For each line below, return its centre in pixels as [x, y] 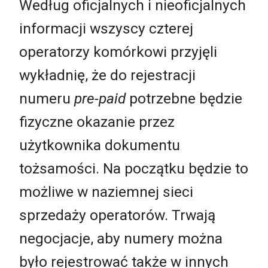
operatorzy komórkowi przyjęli [118, 52]
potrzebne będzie [184, 99]
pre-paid [100, 99]
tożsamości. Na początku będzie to [134, 169]
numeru [47, 99]
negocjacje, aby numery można [121, 239]
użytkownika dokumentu [100, 145]
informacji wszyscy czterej [106, 29]
